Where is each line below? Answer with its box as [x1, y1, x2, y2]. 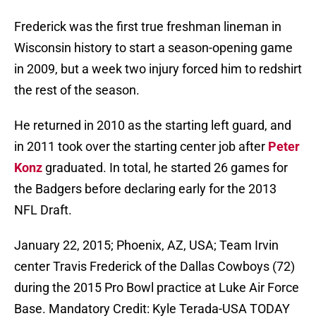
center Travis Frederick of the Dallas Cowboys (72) [14, 259, 295, 274]
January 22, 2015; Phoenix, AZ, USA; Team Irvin [14, 238, 279, 253]
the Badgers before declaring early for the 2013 [14, 181, 276, 197]
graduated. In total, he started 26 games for [42, 160, 288, 176]
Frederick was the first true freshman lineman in [14, 19, 281, 35]
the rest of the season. [14, 83, 140, 98]
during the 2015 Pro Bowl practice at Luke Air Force [14, 280, 299, 296]
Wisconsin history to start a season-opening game [14, 40, 293, 56]
